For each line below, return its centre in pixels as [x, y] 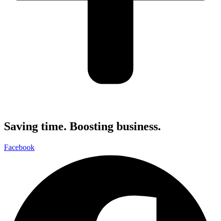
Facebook [19, 147]
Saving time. [35, 127]
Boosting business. [114, 127]
